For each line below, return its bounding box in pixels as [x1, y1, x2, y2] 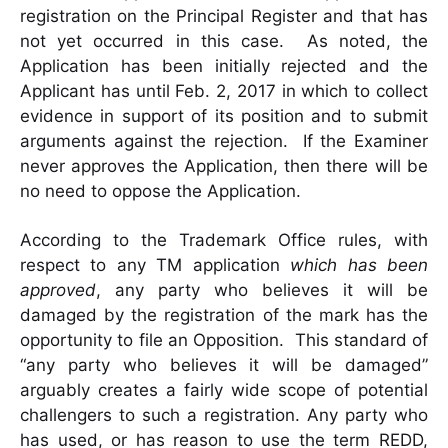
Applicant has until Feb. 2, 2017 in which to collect [20, 81, 428, 102]
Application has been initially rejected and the [20, 56, 428, 77]
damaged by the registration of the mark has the [20, 305, 428, 326]
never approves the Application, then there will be [20, 156, 428, 177]
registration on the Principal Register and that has [20, 6, 428, 27]
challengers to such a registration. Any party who [20, 405, 428, 426]
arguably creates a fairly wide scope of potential [20, 380, 428, 401]
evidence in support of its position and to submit [20, 106, 428, 127]
